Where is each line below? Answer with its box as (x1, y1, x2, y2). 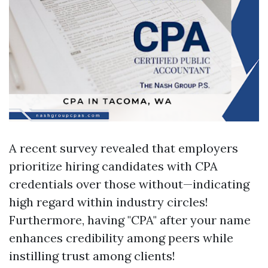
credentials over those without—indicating (9, 176, 249, 191)
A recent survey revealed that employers (9, 141, 238, 156)
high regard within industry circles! (9, 194, 208, 209)
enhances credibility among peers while (9, 230, 233, 245)
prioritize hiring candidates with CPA (9, 159, 218, 173)
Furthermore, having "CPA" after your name (9, 212, 251, 227)
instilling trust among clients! (9, 248, 175, 263)
